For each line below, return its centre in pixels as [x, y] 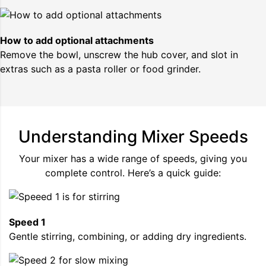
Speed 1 [27, 222]
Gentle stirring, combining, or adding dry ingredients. [128, 237]
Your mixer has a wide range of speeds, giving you [133, 159]
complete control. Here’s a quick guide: [133, 173]
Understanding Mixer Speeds [133, 137]
